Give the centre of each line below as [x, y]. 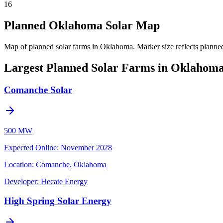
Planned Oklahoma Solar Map [82, 25]
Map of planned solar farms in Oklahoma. [69, 46]
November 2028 [86, 148]
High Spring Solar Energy [58, 201]
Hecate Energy [64, 182]
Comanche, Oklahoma [71, 165]
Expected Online [30, 148]
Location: [19, 165]
